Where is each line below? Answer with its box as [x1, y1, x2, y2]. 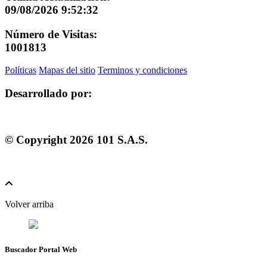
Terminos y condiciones [98, 65, 187, 76]
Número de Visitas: [5, 27, 97, 41]
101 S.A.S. [94, 133, 148, 146]
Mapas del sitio [39, 65, 95, 76]
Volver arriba [5, 199, 54, 210]
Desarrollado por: [5, 87, 92, 100]
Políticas [5, 65, 36, 76]
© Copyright [5, 133, 70, 146]
